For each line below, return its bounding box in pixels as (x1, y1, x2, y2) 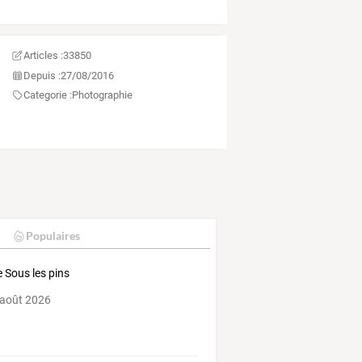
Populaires (25, 229, 80, 243)
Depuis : (23, 69, 61, 82)
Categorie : (23, 89, 72, 102)
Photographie (71, 89, 133, 102)
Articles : (23, 49, 63, 62)
